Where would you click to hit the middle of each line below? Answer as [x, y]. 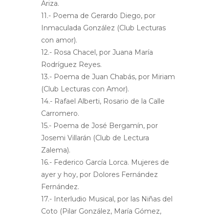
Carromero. [60, 114]
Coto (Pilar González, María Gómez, [101, 211]
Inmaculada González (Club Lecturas [103, 28]
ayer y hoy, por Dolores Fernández [99, 175]
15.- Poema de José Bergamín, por [99, 126]
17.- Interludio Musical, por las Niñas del [107, 199]
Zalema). [56, 150]
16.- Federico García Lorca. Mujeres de [105, 163]
